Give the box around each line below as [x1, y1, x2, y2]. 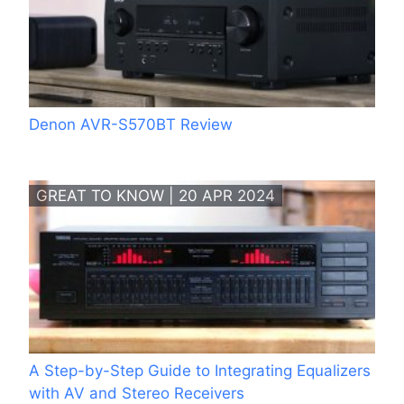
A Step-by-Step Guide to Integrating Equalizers [29, 362, 371, 381]
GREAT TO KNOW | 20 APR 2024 [36, 187, 275, 206]
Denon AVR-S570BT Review [29, 115, 233, 134]
